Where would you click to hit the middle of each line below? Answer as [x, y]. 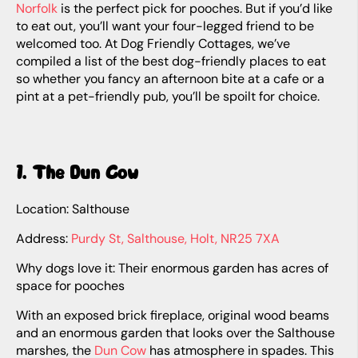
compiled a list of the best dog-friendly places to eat [171, 61]
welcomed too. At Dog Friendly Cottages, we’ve [153, 44]
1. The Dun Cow [82, 172]
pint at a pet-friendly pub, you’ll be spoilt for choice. [168, 96]
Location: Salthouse [76, 209]
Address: [48, 239]
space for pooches [70, 286]
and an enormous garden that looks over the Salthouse [175, 333]
